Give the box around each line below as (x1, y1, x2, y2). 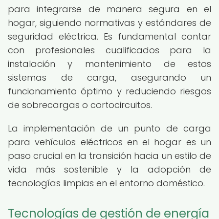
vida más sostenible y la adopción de (8, 163, 211, 175)
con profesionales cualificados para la (8, 44, 211, 56)
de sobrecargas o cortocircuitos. (8, 99, 152, 111)
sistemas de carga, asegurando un (8, 71, 211, 84)
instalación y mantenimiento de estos (8, 58, 211, 70)
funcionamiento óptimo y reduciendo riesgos (8, 85, 211, 97)
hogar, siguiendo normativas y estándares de (8, 17, 211, 29)
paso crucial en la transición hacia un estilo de (8, 150, 211, 162)
